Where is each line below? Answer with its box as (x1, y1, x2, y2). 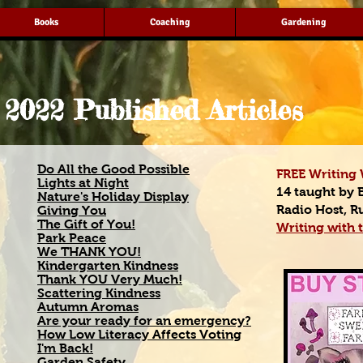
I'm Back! (37, 341, 93, 355)
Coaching (150, 16, 190, 28)
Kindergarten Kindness (37, 258, 178, 272)
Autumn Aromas (37, 300, 139, 314)
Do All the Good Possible (37, 162, 190, 176)
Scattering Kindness (37, 286, 160, 300)
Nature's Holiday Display (37, 190, 189, 203)
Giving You (37, 203, 106, 217)
